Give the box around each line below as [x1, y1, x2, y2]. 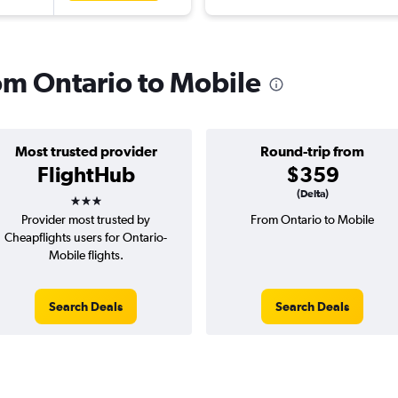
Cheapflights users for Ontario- [4, 230, 167, 245]
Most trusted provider [14, 143, 157, 160]
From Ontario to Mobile [251, 212, 374, 227]
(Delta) [296, 187, 329, 201]
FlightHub [36, 162, 135, 187]
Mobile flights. [48, 248, 123, 263]
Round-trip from [260, 143, 364, 160]
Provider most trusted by [21, 212, 150, 227]
